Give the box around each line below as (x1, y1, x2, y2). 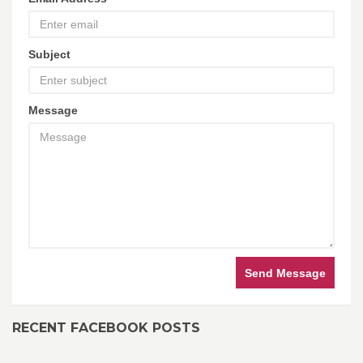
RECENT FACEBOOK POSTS (12, 320, 200, 335)
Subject (28, 48, 70, 61)
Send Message (245, 267, 326, 280)
